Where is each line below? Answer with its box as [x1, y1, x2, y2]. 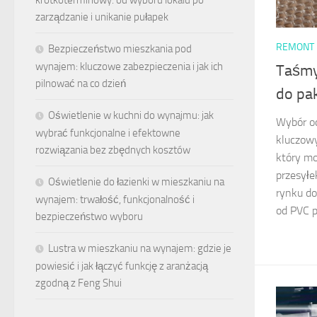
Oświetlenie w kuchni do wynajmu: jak [48, 108, 214, 122]
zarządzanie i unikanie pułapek [35, 10, 168, 23]
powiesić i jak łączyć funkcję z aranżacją [35, 259, 208, 272]
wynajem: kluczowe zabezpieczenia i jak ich [35, 59, 223, 73]
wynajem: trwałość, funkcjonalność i [35, 192, 195, 206]
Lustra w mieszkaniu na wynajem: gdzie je [48, 241, 231, 255]
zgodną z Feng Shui [35, 276, 122, 289]
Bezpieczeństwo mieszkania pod [48, 42, 192, 55]
